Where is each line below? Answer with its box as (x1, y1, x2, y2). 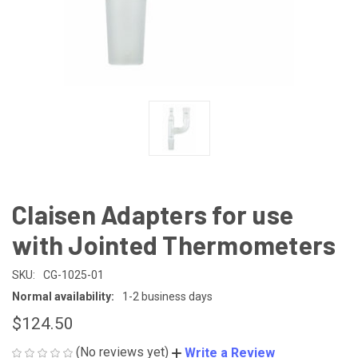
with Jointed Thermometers (12, 229, 336, 260)
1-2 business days (122, 290, 213, 303)
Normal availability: (12, 290, 114, 303)
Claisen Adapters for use (12, 199, 293, 229)
